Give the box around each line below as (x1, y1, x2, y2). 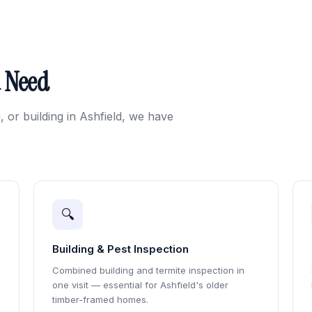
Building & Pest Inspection (52, 242, 189, 256)
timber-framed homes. (52, 294, 148, 305)
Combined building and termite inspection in (52, 265, 244, 276)
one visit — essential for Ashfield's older (52, 279, 228, 290)
